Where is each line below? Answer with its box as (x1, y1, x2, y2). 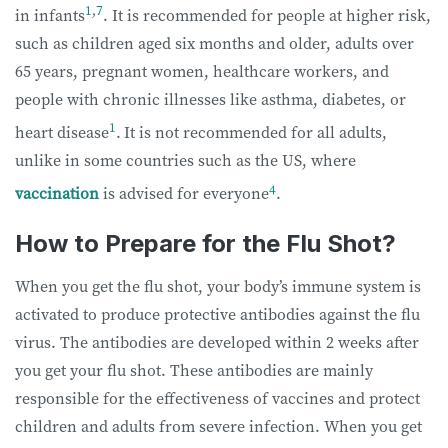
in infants (15, 3, 85, 26)
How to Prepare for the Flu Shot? (15, 228, 396, 258)
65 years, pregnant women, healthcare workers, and (15, 59, 389, 82)
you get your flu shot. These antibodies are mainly (15, 358, 373, 381)
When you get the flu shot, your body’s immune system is (15, 274, 421, 297)
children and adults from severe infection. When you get (15, 414, 422, 437)
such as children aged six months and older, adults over (15, 31, 414, 54)
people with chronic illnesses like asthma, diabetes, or (15, 87, 406, 110)
